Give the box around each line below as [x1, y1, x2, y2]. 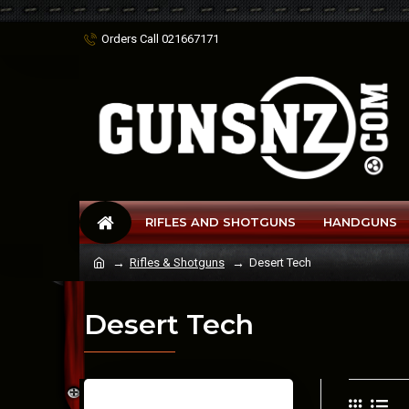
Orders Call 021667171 [101, 32, 219, 46]
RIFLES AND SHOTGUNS [145, 215, 296, 229]
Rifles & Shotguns [130, 256, 225, 269]
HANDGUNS [323, 215, 397, 229]
